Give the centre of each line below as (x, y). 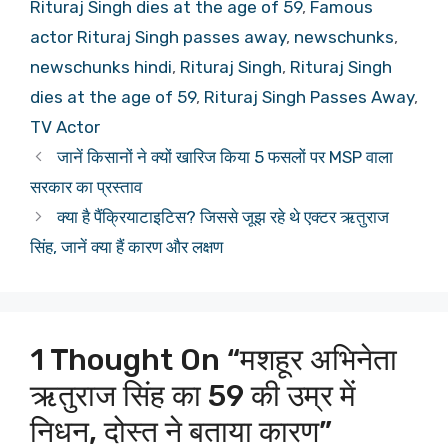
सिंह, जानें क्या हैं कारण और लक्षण (126, 246)
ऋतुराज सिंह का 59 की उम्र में (193, 395)
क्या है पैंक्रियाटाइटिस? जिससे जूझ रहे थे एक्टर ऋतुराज (223, 216)
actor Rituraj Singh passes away (158, 36)
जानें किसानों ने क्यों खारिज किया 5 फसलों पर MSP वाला (225, 156)
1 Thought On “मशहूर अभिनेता (213, 359)
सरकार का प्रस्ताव (86, 186)
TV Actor (65, 126)
